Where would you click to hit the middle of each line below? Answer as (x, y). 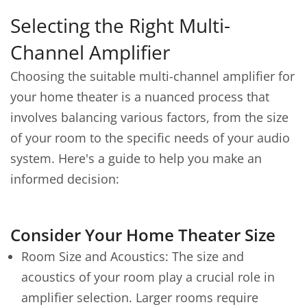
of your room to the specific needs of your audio (150, 138)
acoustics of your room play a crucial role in (148, 277)
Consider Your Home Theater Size (143, 235)
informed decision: (65, 179)
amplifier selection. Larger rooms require (140, 297)
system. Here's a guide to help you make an (136, 158)
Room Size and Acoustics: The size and (133, 256)
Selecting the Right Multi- (120, 25)
